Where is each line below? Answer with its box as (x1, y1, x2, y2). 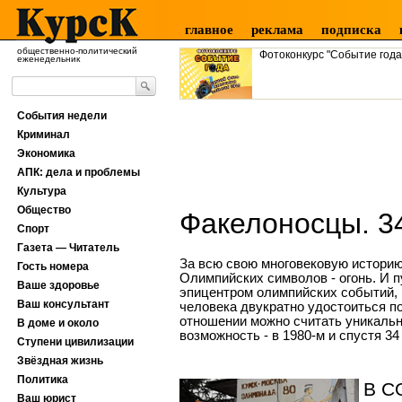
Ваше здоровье (17, 279, 100, 292)
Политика (17, 373, 68, 386)
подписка (321, 22, 381, 37)
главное (185, 22, 233, 37)
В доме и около (17, 317, 99, 329)
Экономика (17, 147, 75, 160)
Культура (17, 185, 66, 197)
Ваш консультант (17, 298, 109, 310)
